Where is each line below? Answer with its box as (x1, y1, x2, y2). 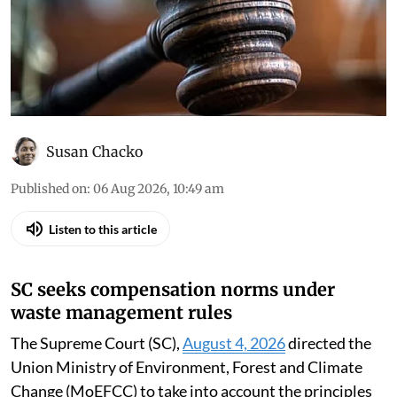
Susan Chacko (46, 178, 143, 197)
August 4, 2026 (183, 369, 285, 389)
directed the (285, 369, 371, 389)
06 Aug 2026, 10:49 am (93, 216, 224, 233)
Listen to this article (49, 256, 157, 272)
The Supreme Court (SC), (11, 369, 183, 389)
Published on (11, 216, 87, 233)
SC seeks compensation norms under (11, 314, 335, 337)
